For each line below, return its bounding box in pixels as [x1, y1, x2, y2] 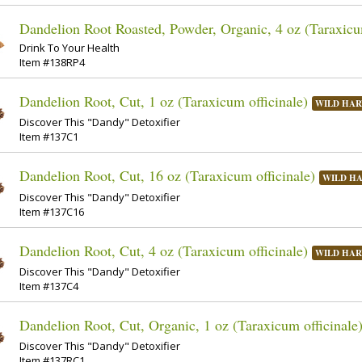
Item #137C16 [19, 204, 84, 219]
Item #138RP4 [19, 54, 85, 69]
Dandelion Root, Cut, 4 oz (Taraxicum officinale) [19, 240, 308, 260]
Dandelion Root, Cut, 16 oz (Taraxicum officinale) [19, 166, 315, 186]
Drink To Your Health [19, 40, 120, 55]
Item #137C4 [19, 279, 78, 294]
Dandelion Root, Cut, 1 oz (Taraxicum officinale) [19, 90, 308, 111]
